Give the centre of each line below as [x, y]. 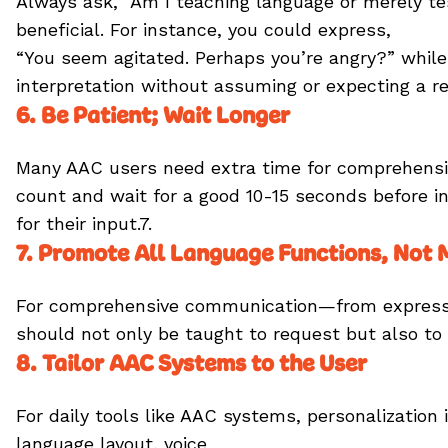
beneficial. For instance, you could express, [203, 29]
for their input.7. [84, 223]
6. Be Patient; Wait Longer [155, 115]
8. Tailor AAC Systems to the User [191, 363]
